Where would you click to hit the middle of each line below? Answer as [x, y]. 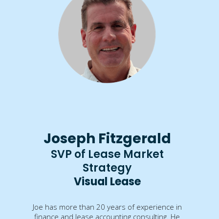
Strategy [107, 168]
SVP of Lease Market [107, 154]
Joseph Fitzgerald [107, 138]
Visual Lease [107, 181]
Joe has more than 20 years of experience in [107, 207]
